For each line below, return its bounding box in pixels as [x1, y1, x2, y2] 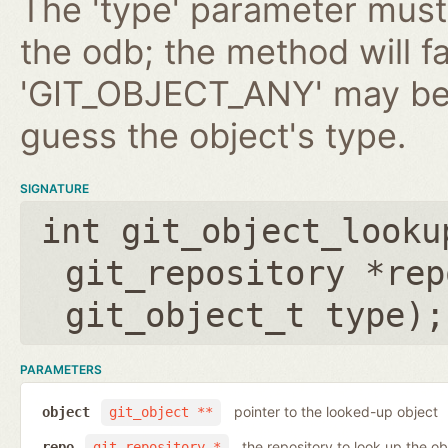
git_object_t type [65, 294, 405, 335]
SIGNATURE [20, 180, 89, 196]
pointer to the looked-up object [233, 403, 438, 421]
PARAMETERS [20, 361, 102, 377]
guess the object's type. [20, 114, 406, 156]
